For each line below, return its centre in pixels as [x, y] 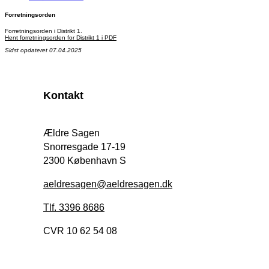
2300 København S [85, 161]
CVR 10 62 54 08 [80, 231]
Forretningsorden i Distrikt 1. [44, 31]
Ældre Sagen [71, 133]
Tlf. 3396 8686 [74, 208]
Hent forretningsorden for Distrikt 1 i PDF [61, 38]
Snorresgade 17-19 [84, 147]
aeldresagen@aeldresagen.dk [108, 184]
